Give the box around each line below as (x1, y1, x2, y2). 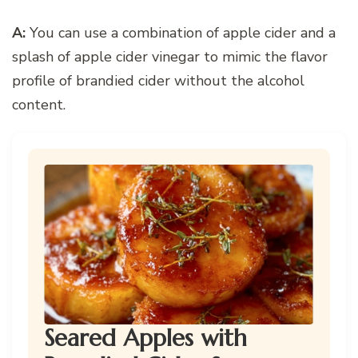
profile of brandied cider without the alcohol (12, 70, 304, 90)
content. (12, 94, 66, 114)
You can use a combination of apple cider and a (26, 22, 336, 42)
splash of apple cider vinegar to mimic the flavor (12, 46, 328, 66)
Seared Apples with (44, 323, 247, 352)
